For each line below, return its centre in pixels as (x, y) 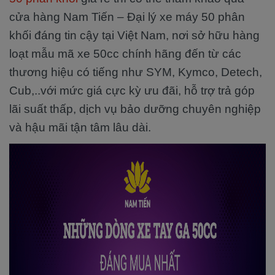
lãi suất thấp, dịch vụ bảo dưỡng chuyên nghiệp (135, 109)
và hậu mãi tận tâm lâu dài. (80, 127)
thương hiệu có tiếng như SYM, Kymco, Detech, (136, 72)
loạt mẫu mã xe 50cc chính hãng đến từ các (125, 54)
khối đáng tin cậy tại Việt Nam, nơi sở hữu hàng (134, 35)
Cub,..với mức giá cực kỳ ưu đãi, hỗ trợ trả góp (132, 91)
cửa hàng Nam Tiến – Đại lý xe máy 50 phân (127, 17)
